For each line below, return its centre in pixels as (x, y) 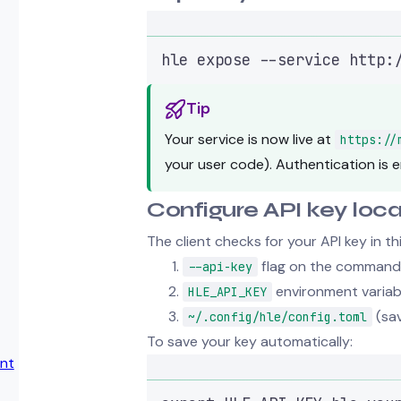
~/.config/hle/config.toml (277, 316)
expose (224, 60)
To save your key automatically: (250, 341)
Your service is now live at (250, 139)
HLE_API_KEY (227, 291)
